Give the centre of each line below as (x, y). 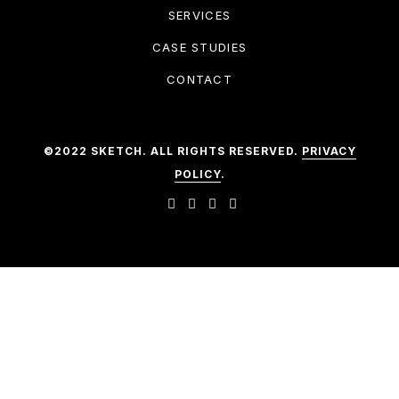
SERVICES (199, 16)
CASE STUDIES (199, 48)
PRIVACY (329, 151)
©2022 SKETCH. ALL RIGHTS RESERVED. (172, 151)
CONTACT (199, 80)
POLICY (197, 175)
